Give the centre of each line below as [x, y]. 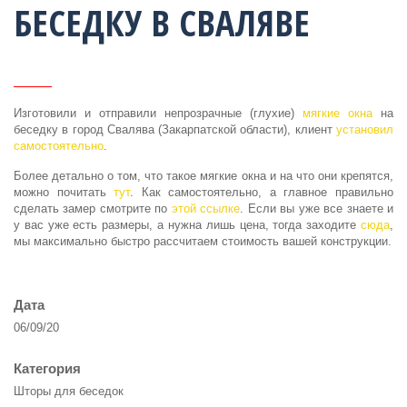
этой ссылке [206, 208]
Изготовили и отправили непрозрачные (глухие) [158, 113]
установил [365, 129]
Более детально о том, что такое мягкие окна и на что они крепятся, [203, 176]
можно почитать [64, 192]
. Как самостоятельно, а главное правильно [262, 192]
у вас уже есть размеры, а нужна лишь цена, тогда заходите [187, 225]
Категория [47, 368]
